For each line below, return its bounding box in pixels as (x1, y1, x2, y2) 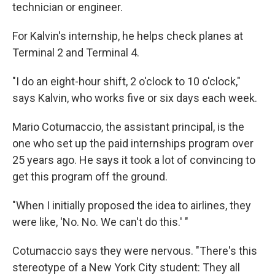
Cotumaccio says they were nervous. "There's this (12, 244, 257, 257)
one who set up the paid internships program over (12, 137, 254, 150)
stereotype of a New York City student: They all (12, 261, 240, 274)
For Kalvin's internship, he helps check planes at (12, 29, 243, 42)
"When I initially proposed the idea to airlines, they (12, 199, 251, 212)
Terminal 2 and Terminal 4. (12, 46, 139, 59)
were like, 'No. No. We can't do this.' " (12, 215, 188, 228)
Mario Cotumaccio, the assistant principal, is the (12, 120, 244, 133)
